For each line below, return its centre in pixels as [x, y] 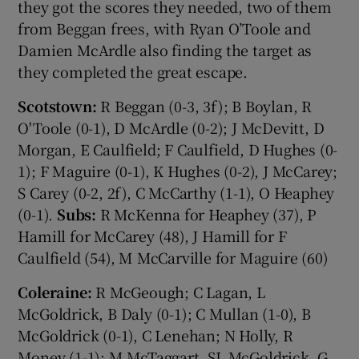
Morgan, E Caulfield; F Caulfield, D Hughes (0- [178, 149]
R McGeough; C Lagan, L [178, 291]
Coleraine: [55, 291]
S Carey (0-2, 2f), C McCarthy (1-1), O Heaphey [176, 192]
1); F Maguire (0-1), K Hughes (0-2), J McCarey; [178, 170]
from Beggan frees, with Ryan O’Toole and [164, 28]
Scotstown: [57, 105]
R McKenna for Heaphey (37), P [207, 214]
